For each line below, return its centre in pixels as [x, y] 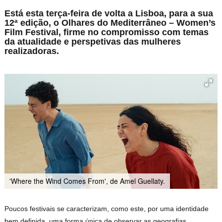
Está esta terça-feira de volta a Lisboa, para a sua [109, 14]
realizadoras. [32, 51]
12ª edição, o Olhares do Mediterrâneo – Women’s [110, 23]
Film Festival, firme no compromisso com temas [107, 32]
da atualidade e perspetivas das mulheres [93, 42]
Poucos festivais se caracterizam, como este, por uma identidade [107, 209]
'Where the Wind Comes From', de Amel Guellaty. [87, 181]
